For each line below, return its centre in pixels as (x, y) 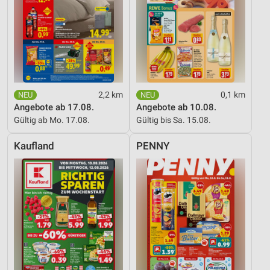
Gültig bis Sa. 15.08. (174, 120)
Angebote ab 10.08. (176, 107)
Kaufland (34, 146)
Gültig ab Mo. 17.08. (52, 120)
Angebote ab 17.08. (54, 107)
